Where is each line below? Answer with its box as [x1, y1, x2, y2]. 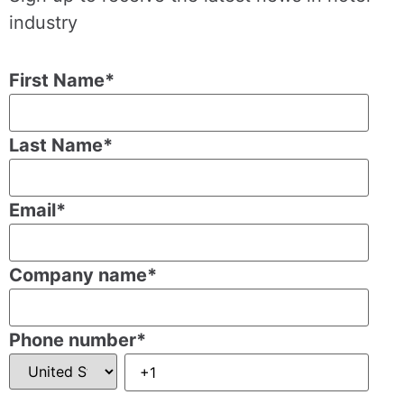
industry [9, 11, 78, 33]
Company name [9, 264, 147, 287]
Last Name [9, 134, 103, 157]
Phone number [9, 329, 136, 352]
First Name [9, 69, 105, 92]
